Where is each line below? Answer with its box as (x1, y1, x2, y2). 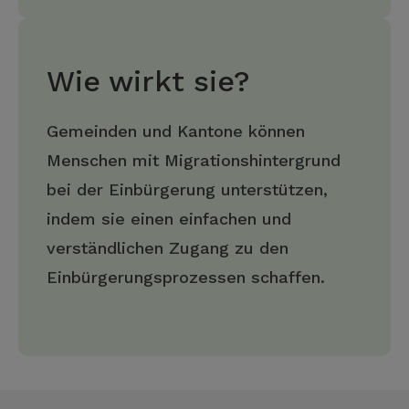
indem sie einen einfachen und (47, 209, 291, 228)
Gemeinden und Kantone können (47, 121, 305, 141)
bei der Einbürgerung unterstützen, (47, 180, 328, 199)
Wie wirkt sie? (47, 64, 250, 99)
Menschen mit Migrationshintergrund (47, 151, 341, 170)
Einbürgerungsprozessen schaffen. (47, 267, 325, 287)
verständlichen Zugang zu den (47, 238, 288, 257)
